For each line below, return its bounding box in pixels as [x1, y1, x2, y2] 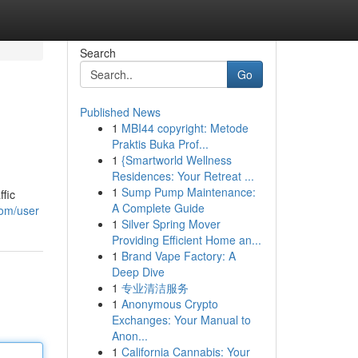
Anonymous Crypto [121, 296, 218, 312]
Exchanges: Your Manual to [111, 312, 251, 328]
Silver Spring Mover [121, 216, 221, 232]
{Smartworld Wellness [121, 152, 232, 168]
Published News [79, 104, 161, 120]
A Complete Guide [111, 200, 205, 216]
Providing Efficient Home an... [111, 232, 261, 248]
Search [79, 45, 116, 61]
